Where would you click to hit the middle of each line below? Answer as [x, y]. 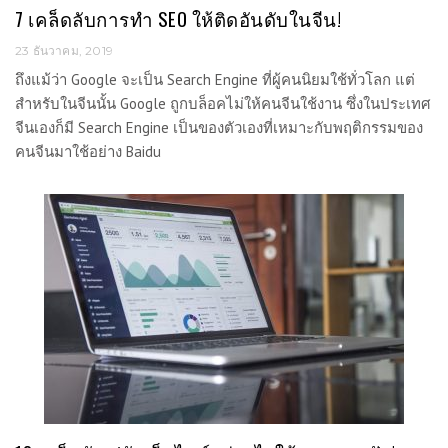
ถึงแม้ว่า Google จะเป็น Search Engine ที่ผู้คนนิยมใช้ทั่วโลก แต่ [215, 79]
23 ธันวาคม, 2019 [64, 50]
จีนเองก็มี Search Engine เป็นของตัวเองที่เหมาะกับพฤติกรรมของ [219, 127]
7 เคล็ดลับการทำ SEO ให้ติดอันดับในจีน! [178, 18]
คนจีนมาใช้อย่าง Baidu [88, 151]
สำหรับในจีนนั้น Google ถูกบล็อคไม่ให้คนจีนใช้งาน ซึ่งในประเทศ [223, 103]
